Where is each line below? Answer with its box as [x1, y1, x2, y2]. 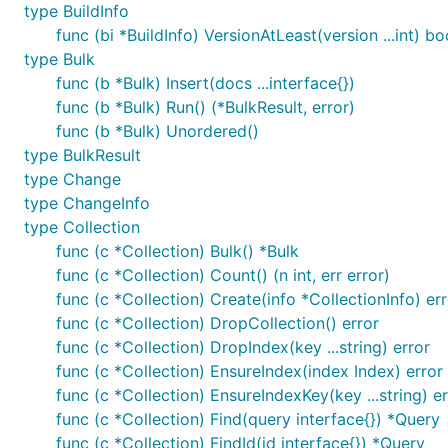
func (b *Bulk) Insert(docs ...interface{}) [56, 73, 355, 93]
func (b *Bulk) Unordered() [56, 121, 259, 141]
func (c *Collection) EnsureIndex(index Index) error [56, 361, 443, 381]
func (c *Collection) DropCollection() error [56, 313, 379, 333]
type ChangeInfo [24, 193, 150, 213]
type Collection [24, 217, 140, 237]
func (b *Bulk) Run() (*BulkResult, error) [56, 97, 355, 117]
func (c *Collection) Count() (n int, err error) [56, 265, 390, 285]
